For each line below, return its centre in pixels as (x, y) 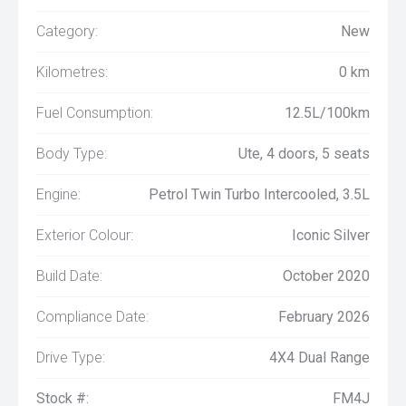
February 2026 (324, 317)
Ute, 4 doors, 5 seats (304, 154)
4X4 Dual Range (319, 358)
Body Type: (72, 154)
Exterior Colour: (85, 235)
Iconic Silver (331, 235)
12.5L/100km (327, 113)
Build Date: (69, 276)
